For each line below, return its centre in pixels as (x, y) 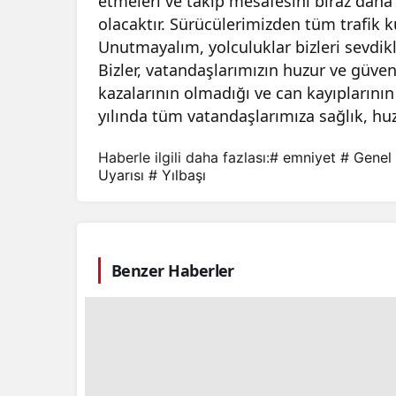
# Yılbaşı (177, 175)
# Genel (366, 158)
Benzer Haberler (173, 271)
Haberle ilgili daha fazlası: (184, 158)
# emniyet (303, 158)
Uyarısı (121, 175)
